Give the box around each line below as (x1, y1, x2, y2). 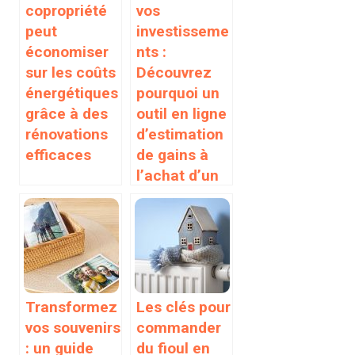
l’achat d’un (136, 166, 219, 185)
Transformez (25, 297, 117, 316)
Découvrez (136, 63, 212, 82)
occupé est (136, 207, 215, 226)
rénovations (25, 124, 108, 143)
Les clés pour (136, 297, 231, 316)
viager (136, 186, 179, 205)
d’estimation (136, 124, 223, 143)
